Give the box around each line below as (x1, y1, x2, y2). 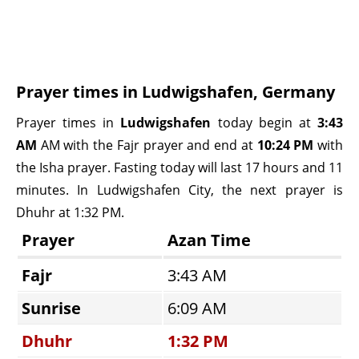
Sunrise (22, 297, 81, 319)
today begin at (211, 114, 318, 131)
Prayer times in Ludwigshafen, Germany (16, 81, 335, 103)
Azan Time (167, 229, 251, 251)
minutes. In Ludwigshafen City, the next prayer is (16, 181, 343, 199)
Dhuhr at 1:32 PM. (16, 204, 124, 221)
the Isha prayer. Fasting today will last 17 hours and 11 (16, 159, 343, 176)
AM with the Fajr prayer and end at (37, 136, 257, 154)
